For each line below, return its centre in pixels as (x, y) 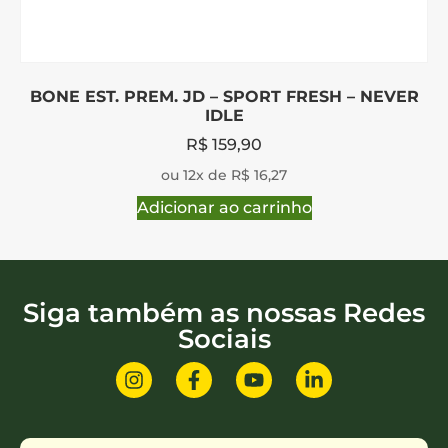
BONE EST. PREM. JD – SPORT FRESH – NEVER (224, 97)
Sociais (224, 339)
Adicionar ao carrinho (224, 208)
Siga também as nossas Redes (224, 313)
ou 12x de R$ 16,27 (224, 175)
